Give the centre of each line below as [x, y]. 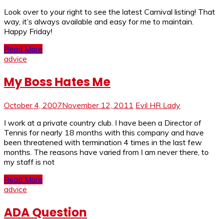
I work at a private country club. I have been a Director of [103, 123]
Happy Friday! [28, 32]
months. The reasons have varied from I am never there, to [106, 152]
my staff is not [29, 162]
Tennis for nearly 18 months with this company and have [104, 133]
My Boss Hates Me [57, 82]
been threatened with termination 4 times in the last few [103, 142]
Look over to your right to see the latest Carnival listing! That [109, 12]
